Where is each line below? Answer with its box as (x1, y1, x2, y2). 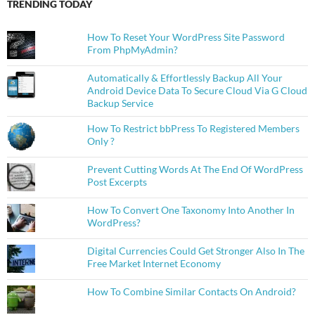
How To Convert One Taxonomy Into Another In (86, 204, 295, 217)
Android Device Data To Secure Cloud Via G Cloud (86, 84, 307, 97)
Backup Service (86, 97, 153, 110)
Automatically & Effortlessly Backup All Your (86, 72, 283, 84)
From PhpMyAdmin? (86, 44, 178, 56)
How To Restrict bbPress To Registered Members (86, 122, 300, 135)
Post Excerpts (86, 176, 147, 188)
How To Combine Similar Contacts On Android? (86, 285, 296, 298)
